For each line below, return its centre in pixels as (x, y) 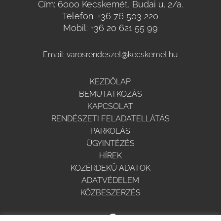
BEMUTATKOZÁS (110, 94)
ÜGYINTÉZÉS (110, 144)
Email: (55, 55)
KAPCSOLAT (110, 107)
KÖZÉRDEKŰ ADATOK (110, 168)
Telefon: (80, 16)
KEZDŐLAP (110, 82)
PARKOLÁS (110, 131)
